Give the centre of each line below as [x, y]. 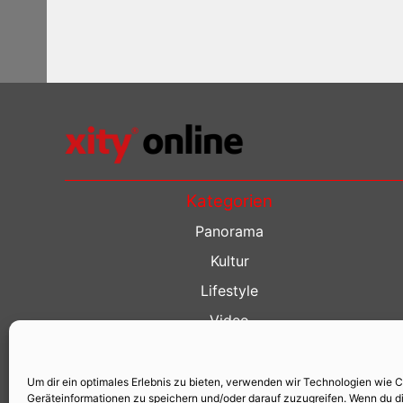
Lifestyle [230, 291]
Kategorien [230, 201]
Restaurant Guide [230, 350]
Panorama [230, 231]
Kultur [229, 261]
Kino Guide [229, 380]
